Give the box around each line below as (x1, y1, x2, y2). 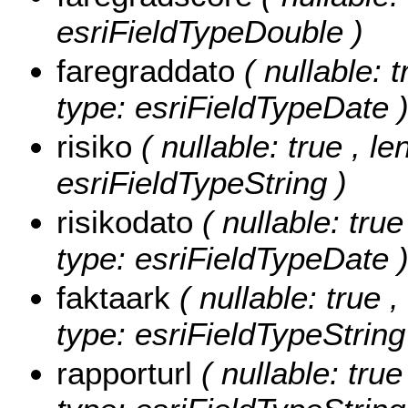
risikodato (56, 204, 202, 240)
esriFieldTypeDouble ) (56, 14, 363, 50)
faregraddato (56, 53, 244, 89)
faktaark (56, 280, 179, 316)
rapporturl (56, 355, 201, 392)
